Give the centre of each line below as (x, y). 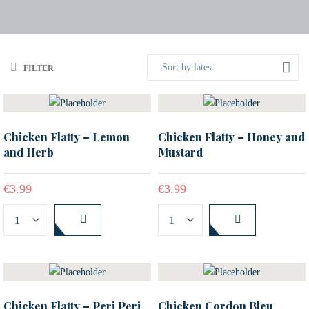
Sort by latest (188, 67)
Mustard (180, 152)
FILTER (39, 68)
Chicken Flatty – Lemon (67, 137)
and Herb (29, 152)
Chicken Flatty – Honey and (231, 137)
